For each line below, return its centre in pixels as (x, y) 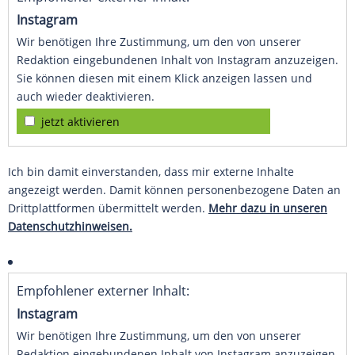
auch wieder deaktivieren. (86, 97)
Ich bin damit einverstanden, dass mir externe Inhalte (151, 172)
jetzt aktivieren (80, 122)
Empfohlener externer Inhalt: (103, 291)
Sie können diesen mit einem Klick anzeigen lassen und (164, 78)
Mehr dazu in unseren (268, 208)
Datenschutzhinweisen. (70, 227)
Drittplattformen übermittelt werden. (108, 208)
